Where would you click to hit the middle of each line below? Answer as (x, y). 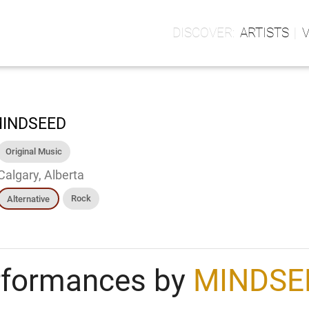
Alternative (28, 199)
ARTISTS (264, 33)
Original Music (34, 151)
